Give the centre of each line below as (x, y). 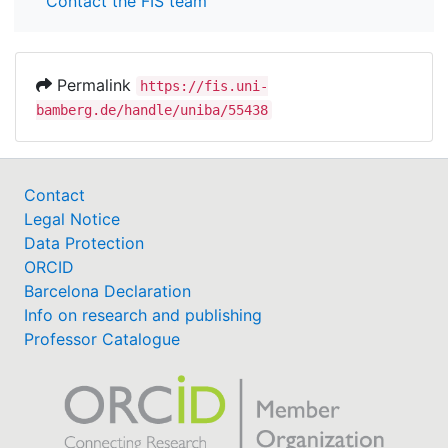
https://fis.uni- (204, 86)
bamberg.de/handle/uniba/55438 (152, 110)
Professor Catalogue (102, 339)
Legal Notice (72, 219)
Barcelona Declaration (107, 291)
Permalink (94, 85)
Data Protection (84, 243)
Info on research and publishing (143, 315)
